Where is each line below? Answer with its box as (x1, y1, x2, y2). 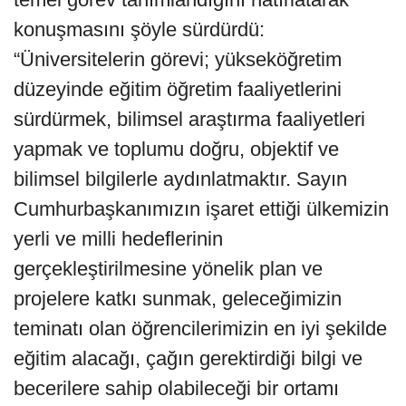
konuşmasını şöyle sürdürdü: (14, 18, 265, 42)
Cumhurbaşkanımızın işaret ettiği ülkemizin (14, 198, 389, 221)
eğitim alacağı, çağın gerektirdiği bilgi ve (14, 347, 362, 371)
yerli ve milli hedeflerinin (14, 227, 223, 251)
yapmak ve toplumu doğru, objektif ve (14, 138, 339, 161)
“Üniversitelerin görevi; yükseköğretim (14, 48, 342, 72)
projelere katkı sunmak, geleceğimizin (14, 287, 342, 311)
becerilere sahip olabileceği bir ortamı (14, 377, 339, 401)
